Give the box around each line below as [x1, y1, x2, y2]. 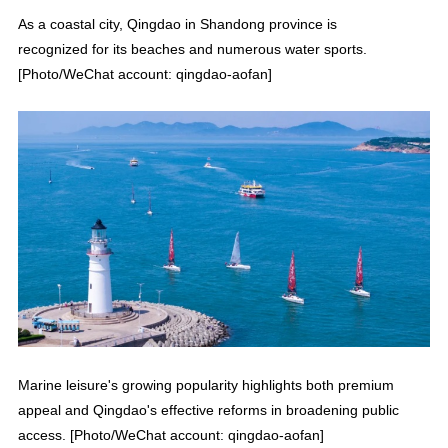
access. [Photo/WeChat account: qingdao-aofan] [17, 426, 324, 443]
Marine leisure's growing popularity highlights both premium [17, 376, 394, 393]
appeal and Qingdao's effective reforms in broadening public [17, 401, 399, 418]
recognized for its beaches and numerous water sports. [17, 40, 367, 57]
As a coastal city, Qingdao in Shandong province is [17, 15, 337, 32]
